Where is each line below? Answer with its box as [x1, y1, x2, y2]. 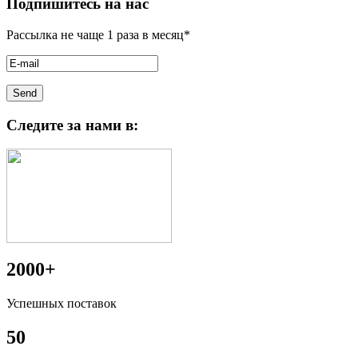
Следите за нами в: [6, 116, 138, 133]
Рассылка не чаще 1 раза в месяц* [6, 27, 190, 42]
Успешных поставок [6, 296, 117, 311]
